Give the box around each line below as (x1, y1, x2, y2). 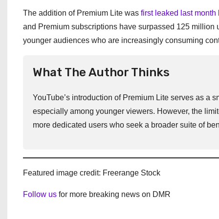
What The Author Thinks (33, 65, 170, 79)
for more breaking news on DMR (57, 190, 171, 198)
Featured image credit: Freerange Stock (23, 168, 160, 177)
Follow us (23, 190, 57, 198)
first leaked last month (141, 8, 216, 17)
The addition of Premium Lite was (23, 8, 141, 17)
